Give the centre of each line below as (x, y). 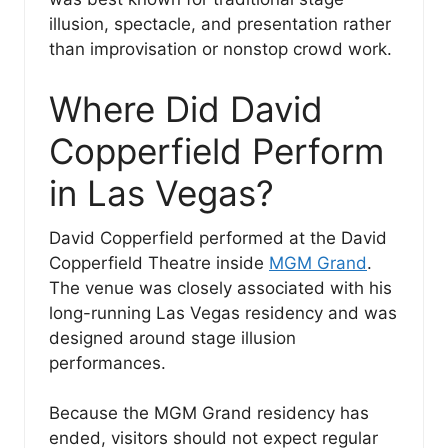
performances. (107, 362)
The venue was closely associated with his (220, 287)
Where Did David (186, 108)
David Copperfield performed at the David (218, 237)
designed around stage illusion (172, 337)
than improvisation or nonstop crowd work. (220, 49)
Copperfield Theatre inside (159, 262)
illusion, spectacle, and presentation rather (220, 24)
